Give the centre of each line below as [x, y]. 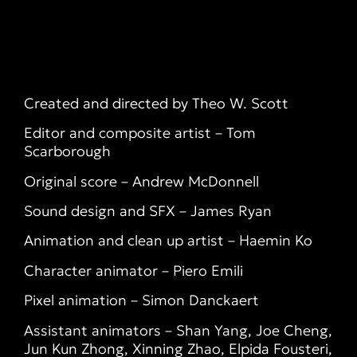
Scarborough [67, 151]
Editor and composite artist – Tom [140, 133]
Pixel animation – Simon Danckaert [141, 300]
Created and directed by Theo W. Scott [156, 103]
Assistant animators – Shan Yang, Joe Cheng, [178, 330]
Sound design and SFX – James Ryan [148, 210]
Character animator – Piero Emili [133, 270]
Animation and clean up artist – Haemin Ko [168, 241]
